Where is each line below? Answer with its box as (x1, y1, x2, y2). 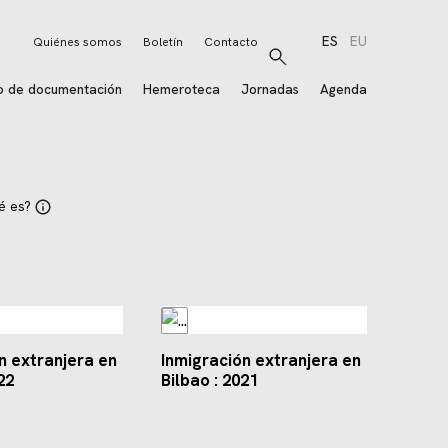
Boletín (143, 34, 184, 51)
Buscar (277, 57, 320, 74)
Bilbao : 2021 (161, 369, 258, 392)
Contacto (204, 34, 259, 51)
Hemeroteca (143, 81, 221, 99)
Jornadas (241, 81, 300, 99)
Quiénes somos (33, 34, 123, 51)
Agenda (320, 81, 368, 99)
